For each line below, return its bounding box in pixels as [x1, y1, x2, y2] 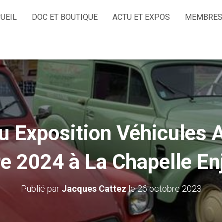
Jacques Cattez [61, 183, 126, 194]
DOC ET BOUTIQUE [32, 12, 98, 22]
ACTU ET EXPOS [112, 12, 170, 22]
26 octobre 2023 [137, 183, 202, 194]
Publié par [20, 183, 61, 194]
